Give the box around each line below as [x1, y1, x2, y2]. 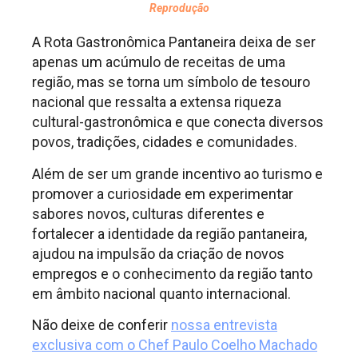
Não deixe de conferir [32, 316, 171, 334]
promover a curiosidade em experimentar [32, 185, 293, 202]
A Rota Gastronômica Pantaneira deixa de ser [32, 34, 316, 51]
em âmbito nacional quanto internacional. [32, 284, 294, 302]
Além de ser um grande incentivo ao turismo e [32, 165, 323, 182]
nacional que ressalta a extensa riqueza [32, 93, 281, 111]
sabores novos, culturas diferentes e [32, 205, 265, 222]
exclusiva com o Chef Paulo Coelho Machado [32, 336, 317, 354]
